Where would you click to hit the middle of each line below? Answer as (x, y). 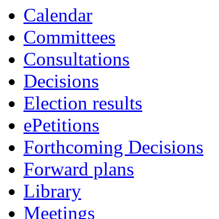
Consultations (77, 59)
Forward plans (79, 169)
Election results (83, 103)
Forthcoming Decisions (113, 147)
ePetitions (61, 125)
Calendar (58, 15)
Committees (69, 37)
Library (52, 191)
